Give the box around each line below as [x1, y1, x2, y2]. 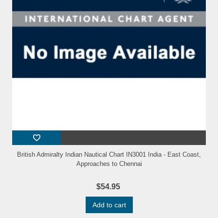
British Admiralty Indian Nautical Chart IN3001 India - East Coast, [17, 151, 201, 159]
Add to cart [92, 201, 126, 209]
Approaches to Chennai [76, 160, 142, 168]
